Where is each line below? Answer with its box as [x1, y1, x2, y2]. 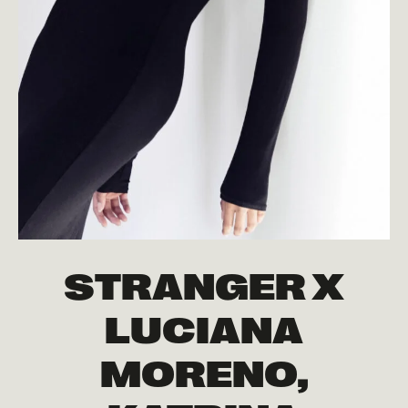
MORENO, [99, 349, 309, 393]
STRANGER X [64, 261, 344, 306]
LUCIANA [105, 305, 303, 350]
